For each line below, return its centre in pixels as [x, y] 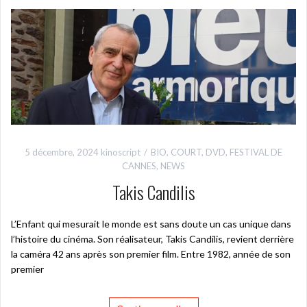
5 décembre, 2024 [62, 152]
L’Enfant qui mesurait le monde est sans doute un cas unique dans [151, 224]
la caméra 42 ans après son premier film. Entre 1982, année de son [151, 254]
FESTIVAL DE [256, 152]
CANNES [139, 166]
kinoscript [121, 152]
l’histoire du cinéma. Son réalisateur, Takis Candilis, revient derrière [152, 239]
